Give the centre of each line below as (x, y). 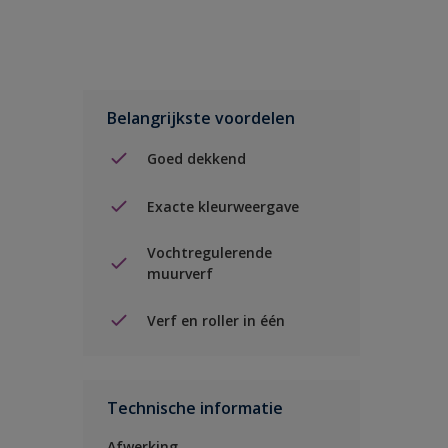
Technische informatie (195, 408)
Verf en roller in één (216, 320)
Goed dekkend (196, 158)
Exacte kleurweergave (223, 206)
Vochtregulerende (209, 252)
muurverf (180, 273)
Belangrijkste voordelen (201, 118)
